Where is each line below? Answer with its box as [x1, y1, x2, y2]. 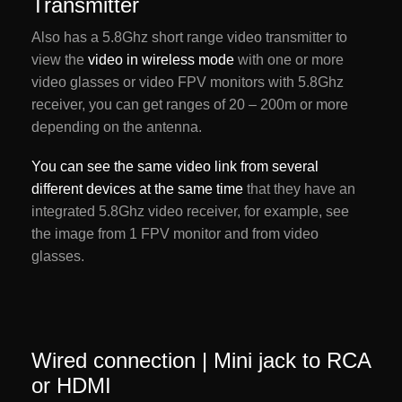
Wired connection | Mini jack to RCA [31, 347, 371, 372]
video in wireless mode [88, 52, 234, 68]
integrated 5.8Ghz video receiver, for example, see [31, 203, 349, 219]
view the [31, 52, 88, 68]
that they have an [243, 180, 355, 197]
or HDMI [31, 372, 111, 398]
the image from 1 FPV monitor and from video [31, 225, 319, 241]
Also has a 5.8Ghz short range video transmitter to [31, 30, 347, 46]
